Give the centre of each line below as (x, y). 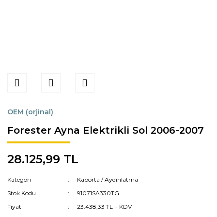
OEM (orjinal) (30, 112)
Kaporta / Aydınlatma (108, 179)
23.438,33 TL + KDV (105, 207)
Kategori (19, 179)
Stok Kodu (22, 193)
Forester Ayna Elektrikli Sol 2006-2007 (106, 130)
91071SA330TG (98, 193)
